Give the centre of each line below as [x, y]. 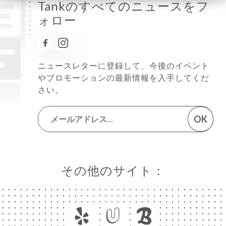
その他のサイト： [113, 170]
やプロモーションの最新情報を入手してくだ [124, 77]
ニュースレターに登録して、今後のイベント [124, 65]
